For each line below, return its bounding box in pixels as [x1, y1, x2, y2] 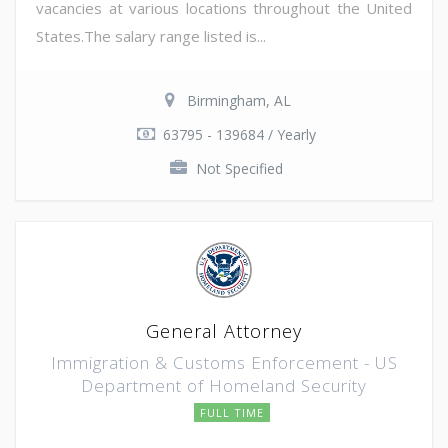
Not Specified [195, 158, 283, 178]
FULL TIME [200, 404, 264, 420]
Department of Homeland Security [81, 373, 367, 397]
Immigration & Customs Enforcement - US [50, 350, 398, 374]
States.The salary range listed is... [36, 25, 266, 46]
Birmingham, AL [187, 90, 291, 110]
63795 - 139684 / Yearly [162, 124, 316, 144]
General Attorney [146, 318, 302, 343]
